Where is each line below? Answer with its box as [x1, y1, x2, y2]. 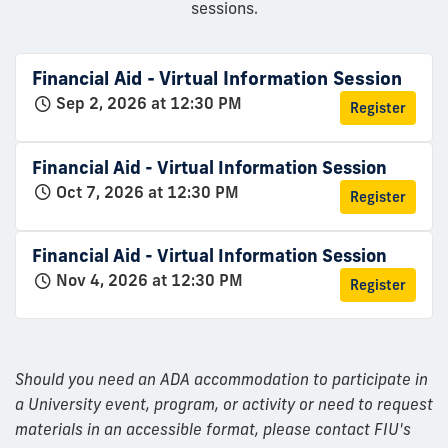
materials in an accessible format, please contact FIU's [15, 419, 411, 440]
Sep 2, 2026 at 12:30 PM [56, 93, 242, 114]
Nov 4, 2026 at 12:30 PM [56, 270, 243, 291]
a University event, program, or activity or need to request [15, 394, 433, 415]
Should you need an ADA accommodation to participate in [15, 369, 428, 390]
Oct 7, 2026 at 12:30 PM [56, 181, 239, 202]
